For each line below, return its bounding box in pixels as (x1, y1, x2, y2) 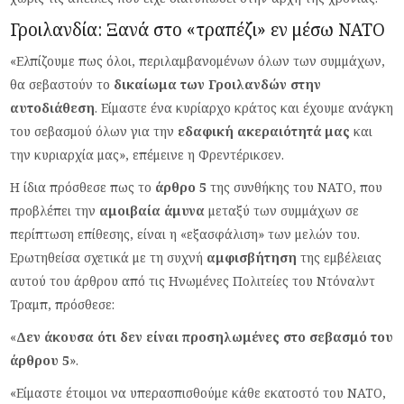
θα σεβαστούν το (10, 75, 115, 93)
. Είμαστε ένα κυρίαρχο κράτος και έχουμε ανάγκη (95, 98, 394, 116)
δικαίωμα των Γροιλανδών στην (114, 75, 322, 93)
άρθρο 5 (155, 178, 211, 196)
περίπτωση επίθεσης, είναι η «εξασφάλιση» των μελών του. (10, 225, 361, 243)
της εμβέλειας (300, 248, 382, 266)
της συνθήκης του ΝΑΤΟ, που (210, 178, 383, 196)
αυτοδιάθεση (10, 98, 96, 116)
